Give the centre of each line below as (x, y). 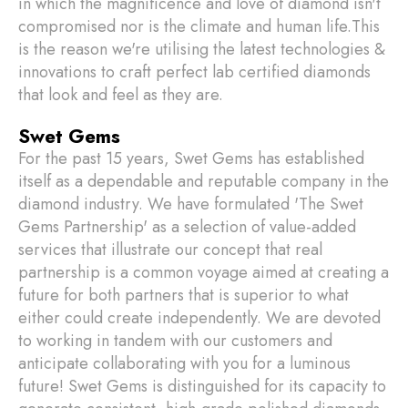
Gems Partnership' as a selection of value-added (187, 227)
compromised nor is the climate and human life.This (199, 26)
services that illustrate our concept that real (170, 250)
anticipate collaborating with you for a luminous (184, 363)
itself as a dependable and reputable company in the (204, 181)
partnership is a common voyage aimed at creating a (204, 272)
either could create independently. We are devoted (199, 318)
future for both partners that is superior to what (184, 295)
